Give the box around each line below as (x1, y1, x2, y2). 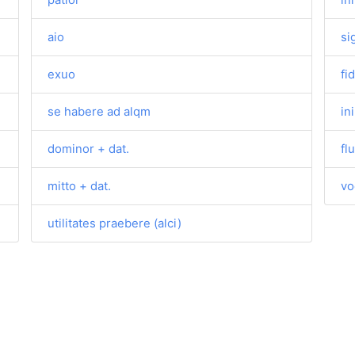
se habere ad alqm (48, 104, 151, 119)
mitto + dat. (48, 178, 112, 193)
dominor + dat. (48, 141, 130, 156)
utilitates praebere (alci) (48, 216, 182, 231)
